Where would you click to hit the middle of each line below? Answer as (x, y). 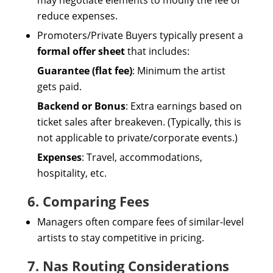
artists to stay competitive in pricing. (120, 238)
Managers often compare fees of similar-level (140, 222)
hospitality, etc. (72, 173)
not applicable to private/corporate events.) (137, 138)
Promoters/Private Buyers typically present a (140, 35)
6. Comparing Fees (88, 201)
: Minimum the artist (179, 71)
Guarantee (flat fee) (84, 71)
